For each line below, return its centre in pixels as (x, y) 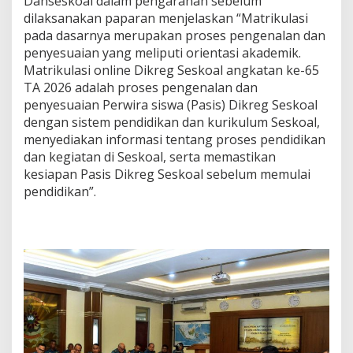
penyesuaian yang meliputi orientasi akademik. (162, 53)
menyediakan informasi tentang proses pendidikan (175, 140)
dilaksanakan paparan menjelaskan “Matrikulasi (166, 19)
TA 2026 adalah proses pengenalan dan (141, 88)
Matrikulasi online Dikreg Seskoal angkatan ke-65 (171, 71)
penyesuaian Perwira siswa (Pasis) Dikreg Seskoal (171, 105)
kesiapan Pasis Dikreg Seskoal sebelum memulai (167, 175)
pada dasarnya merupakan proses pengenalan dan (175, 36)
